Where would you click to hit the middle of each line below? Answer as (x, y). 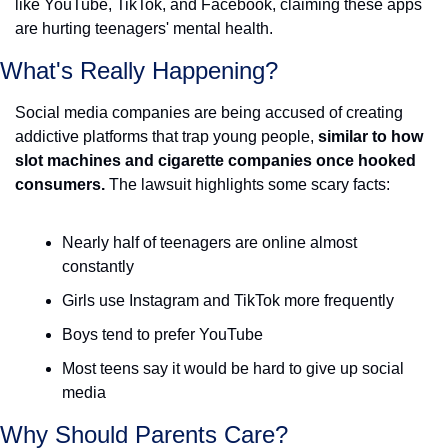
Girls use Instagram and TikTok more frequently (228, 300)
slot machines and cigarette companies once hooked (215, 160)
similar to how (370, 136)
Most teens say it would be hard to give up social (233, 368)
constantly (98, 266)
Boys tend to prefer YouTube (162, 334)
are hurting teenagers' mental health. (144, 28)
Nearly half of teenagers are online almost (209, 242)
